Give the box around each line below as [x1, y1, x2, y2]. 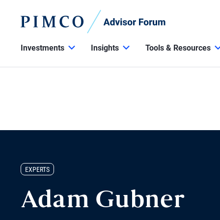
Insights [91, 43, 119, 53]
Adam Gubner [21, 191, 185, 212]
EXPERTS [25, 165, 50, 173]
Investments [21, 43, 64, 53]
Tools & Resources [145, 43, 211, 53]
